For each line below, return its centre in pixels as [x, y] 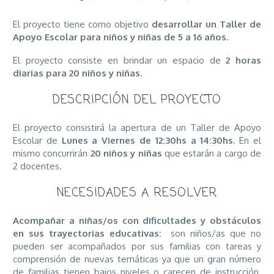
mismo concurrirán [52, 153]
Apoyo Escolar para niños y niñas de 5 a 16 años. [122, 37]
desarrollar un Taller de [206, 24]
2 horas [244, 60]
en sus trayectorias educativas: [92, 233]
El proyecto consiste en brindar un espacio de [120, 60]
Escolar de [37, 140]
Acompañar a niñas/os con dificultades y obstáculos [137, 220]
